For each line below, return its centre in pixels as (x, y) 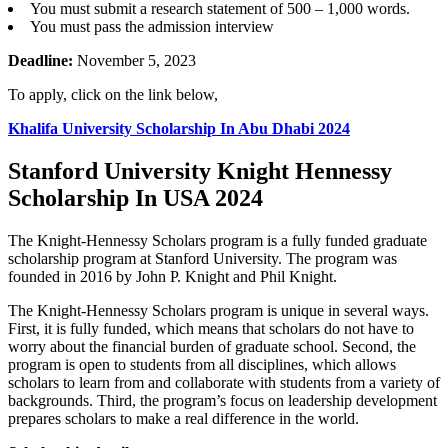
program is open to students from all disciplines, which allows (202, 364)
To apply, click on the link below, (113, 94)
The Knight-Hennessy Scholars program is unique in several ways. (218, 310)
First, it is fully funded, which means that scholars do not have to (211, 328)
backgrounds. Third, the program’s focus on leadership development (222, 400)
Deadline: (42, 60)
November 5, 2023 (136, 60)
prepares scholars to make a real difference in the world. (183, 418)
